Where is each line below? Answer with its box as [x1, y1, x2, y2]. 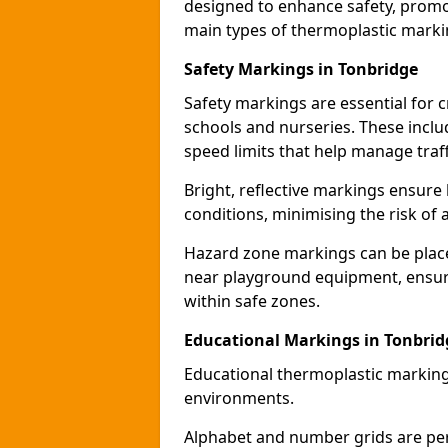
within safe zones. [184, 290, 320, 312]
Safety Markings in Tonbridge [184, 58, 418, 80]
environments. [184, 387, 294, 409]
